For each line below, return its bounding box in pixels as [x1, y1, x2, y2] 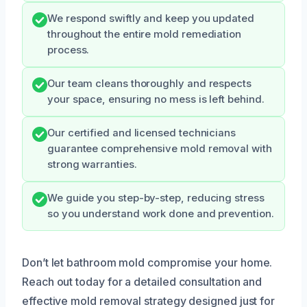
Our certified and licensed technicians [47, 126, 236, 139]
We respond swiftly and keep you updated [47, 12, 254, 25]
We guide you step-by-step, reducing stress [47, 191, 265, 204]
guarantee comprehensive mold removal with [47, 142, 272, 155]
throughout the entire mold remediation [47, 27, 241, 40]
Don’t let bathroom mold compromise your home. [22, 255, 273, 269]
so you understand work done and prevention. [47, 207, 274, 220]
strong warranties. [47, 158, 137, 171]
